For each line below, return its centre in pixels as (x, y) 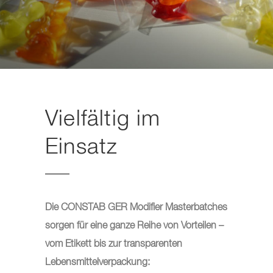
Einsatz (82, 147)
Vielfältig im (103, 119)
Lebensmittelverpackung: (97, 263)
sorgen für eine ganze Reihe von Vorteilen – (134, 226)
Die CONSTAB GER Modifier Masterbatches (136, 208)
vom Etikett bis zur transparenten (114, 244)
